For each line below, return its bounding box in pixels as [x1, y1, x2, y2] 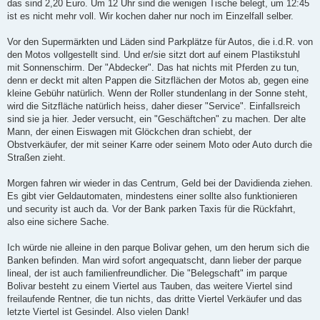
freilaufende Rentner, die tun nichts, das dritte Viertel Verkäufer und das [7, 294, 302, 305]
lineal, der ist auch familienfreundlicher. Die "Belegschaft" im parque [7, 268, 287, 279]
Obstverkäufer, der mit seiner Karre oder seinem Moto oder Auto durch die [7, 139, 312, 151]
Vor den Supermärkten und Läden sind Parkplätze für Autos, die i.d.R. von [7, 36, 313, 48]
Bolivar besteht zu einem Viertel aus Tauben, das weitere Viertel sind [7, 281, 292, 292]
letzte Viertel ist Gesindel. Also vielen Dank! [7, 306, 189, 318]
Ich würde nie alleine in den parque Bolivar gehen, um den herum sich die [7, 242, 309, 254]
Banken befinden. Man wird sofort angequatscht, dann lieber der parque [7, 255, 301, 266]
